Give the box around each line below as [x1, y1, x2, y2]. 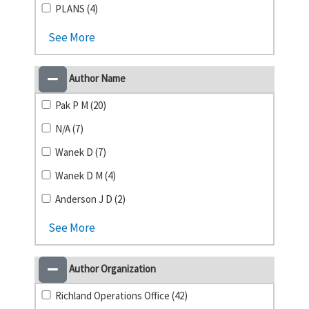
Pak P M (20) [55, 99, 107, 112]
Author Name [67, 71, 126, 85]
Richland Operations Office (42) [55, 289, 188, 302]
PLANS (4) [55, 2, 99, 15]
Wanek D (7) [55, 146, 107, 159]
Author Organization [67, 261, 156, 275]
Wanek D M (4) [55, 169, 117, 182]
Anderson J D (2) [55, 192, 126, 206]
